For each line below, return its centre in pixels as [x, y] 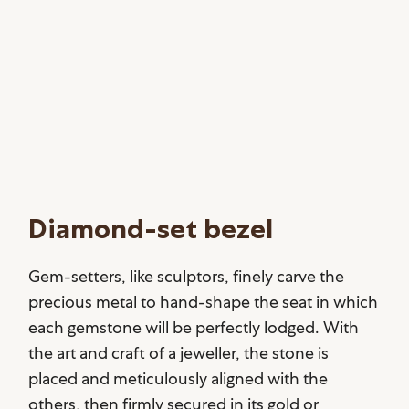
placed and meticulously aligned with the [178, 378]
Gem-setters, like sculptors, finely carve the [187, 276]
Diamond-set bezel [151, 228]
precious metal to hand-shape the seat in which [204, 301]
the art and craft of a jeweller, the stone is [179, 352]
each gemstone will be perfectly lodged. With [194, 327]
